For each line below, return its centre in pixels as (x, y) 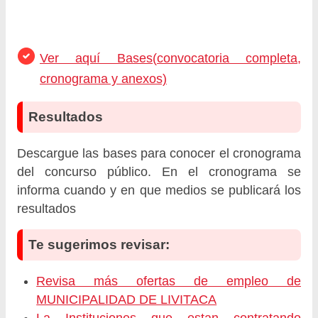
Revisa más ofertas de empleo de (169, 281)
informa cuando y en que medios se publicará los (159, 190)
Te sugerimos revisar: (99, 244)
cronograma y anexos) (103, 78)
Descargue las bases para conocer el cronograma (159, 153)
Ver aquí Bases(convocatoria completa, (170, 58)
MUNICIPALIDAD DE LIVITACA (127, 299)
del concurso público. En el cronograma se (159, 171)
